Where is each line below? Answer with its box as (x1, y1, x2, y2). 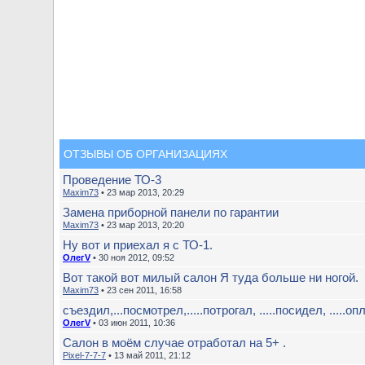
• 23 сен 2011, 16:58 (99, 285, 182, 295)
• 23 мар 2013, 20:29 (99, 187, 184, 197)
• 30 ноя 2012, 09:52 (90, 253, 174, 262)
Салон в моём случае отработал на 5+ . (63, 336, 286, 350)
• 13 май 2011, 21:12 (106, 350, 191, 360)
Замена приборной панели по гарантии (63, 205, 279, 219)
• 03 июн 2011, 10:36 (90, 318, 175, 328)
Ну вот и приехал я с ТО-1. (63, 238, 213, 252)
